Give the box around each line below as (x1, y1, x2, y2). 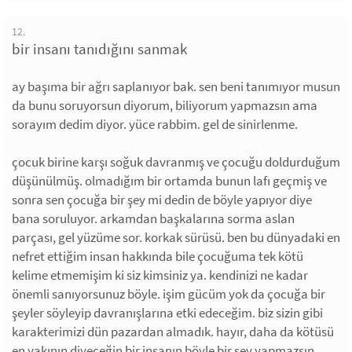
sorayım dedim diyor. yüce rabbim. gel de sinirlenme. (12, 115, 298, 134)
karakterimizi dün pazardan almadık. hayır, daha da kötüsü (12, 323, 334, 341)
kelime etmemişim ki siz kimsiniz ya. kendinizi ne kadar (12, 266, 308, 284)
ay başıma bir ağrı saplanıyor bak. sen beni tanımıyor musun (12, 78, 340, 96)
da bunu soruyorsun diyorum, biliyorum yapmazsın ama (12, 97, 317, 115)
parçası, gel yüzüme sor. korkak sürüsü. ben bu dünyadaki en (12, 229, 340, 247)
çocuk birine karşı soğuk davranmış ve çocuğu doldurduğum (12, 153, 340, 171)
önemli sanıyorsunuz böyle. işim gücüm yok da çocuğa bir (12, 285, 325, 303)
